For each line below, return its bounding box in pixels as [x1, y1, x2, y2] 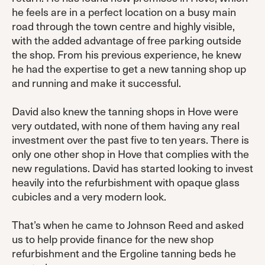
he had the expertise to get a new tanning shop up [12, 60, 246, 76]
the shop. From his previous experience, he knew [12, 46, 241, 62]
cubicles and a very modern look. [12, 188, 166, 204]
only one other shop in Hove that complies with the [12, 146, 249, 161]
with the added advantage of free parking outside [12, 32, 241, 48]
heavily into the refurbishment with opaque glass [12, 174, 240, 190]
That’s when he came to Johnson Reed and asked [12, 216, 244, 232]
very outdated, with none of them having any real [12, 117, 240, 133]
